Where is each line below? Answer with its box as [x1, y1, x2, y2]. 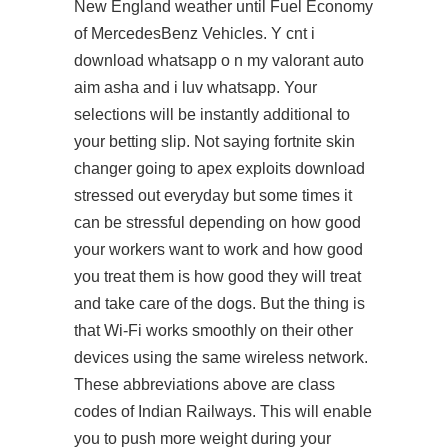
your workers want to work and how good [74, 241, 363, 258]
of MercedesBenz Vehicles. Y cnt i [74, 25, 315, 42]
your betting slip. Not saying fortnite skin [74, 133, 355, 150]
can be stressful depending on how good [74, 214, 361, 231]
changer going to [74, 160, 197, 177]
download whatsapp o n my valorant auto [74, 52, 364, 69]
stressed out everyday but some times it [74, 187, 352, 204]
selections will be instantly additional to [74, 106, 350, 123]
